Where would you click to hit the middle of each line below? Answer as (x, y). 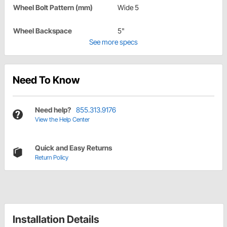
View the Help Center (62, 120)
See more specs (113, 42)
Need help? (53, 110)
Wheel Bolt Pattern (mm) (53, 8)
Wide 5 (128, 8)
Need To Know (46, 80)
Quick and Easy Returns (73, 148)
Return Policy (52, 158)
